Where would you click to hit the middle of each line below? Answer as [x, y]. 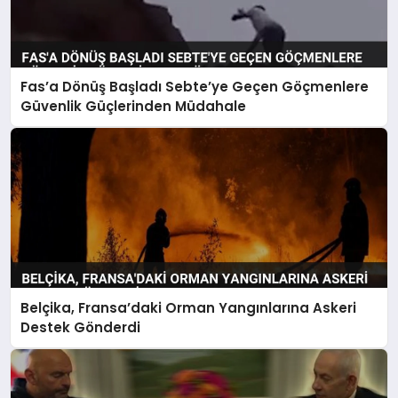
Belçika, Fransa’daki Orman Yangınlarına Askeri [189, 307]
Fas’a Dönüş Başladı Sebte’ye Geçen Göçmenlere [195, 87]
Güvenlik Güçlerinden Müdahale [134, 107]
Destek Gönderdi [81, 327]
